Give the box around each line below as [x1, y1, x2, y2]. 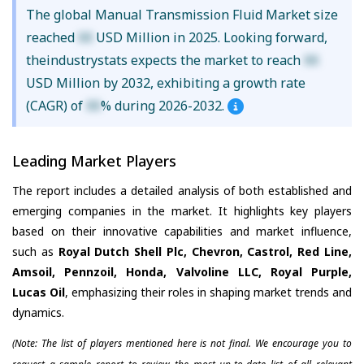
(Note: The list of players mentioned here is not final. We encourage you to [12, 336, 352, 350]
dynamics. [12, 304, 64, 320]
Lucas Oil [12, 284, 65, 300]
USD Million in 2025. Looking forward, [92, 28, 327, 47]
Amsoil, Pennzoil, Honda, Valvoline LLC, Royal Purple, [12, 263, 352, 279]
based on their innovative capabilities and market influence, [12, 223, 352, 239]
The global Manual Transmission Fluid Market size [25, 6, 338, 24]
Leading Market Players [12, 151, 176, 171]
